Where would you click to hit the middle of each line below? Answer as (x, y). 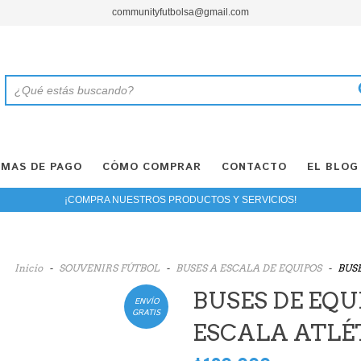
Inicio (29, 268)
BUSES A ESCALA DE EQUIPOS (249, 268)
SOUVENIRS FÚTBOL (110, 268)
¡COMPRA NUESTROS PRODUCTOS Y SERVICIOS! (180, 200)
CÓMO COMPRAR (152, 167)
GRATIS (146, 312)
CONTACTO (254, 167)
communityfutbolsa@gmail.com (180, 12)
